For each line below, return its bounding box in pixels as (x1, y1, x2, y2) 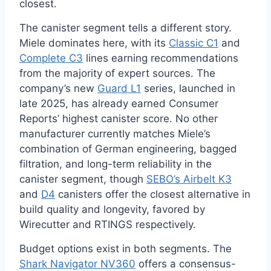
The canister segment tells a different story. (19, 21, 232, 34)
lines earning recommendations (83, 51, 238, 64)
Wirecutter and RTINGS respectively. (19, 218, 196, 230)
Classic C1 (169, 36, 218, 49)
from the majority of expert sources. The (19, 67, 215, 79)
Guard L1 (97, 82, 141, 94)
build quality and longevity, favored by (19, 203, 205, 215)
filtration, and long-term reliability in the (19, 157, 212, 170)
